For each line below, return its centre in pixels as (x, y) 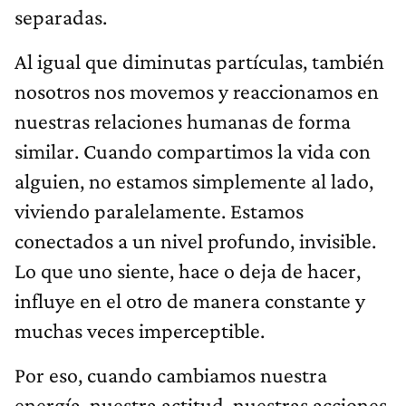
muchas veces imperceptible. (140, 331)
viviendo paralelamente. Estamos (159, 211)
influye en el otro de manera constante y (190, 301)
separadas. (61, 17)
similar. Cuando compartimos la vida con (193, 151)
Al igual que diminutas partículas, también (199, 62)
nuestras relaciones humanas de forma (183, 121)
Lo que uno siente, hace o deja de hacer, (188, 271)
